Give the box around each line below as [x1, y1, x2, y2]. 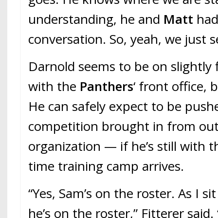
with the [28, 77, 80, 95]
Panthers [80, 77, 134, 95]
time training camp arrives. [28, 157, 184, 175]
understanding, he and [28, 10, 164, 28]
